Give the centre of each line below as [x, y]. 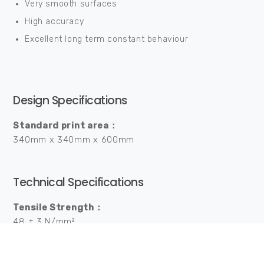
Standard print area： [66, 126]
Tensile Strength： [58, 208]
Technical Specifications [78, 183]
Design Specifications [70, 101]
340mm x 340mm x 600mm [74, 140]
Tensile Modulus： [56, 250]
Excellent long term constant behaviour [107, 39]
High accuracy [55, 22]
